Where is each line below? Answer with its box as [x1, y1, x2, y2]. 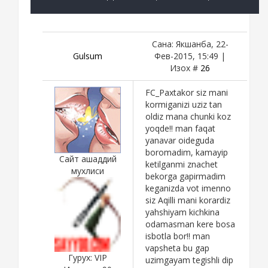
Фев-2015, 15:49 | [154, 50, 226, 62]
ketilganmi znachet [145, 158, 218, 170]
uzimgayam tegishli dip [145, 254, 233, 266]
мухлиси [71, 165, 104, 176]
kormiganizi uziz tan [145, 98, 222, 110]
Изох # [170, 62, 200, 74]
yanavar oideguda [145, 134, 214, 146]
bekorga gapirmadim [145, 170, 226, 182]
